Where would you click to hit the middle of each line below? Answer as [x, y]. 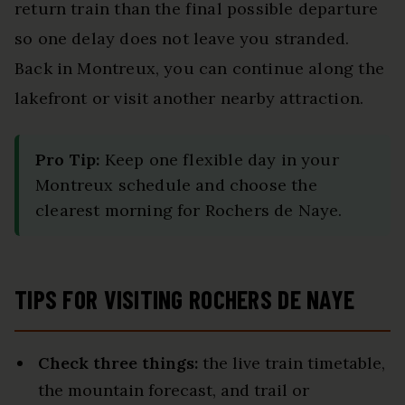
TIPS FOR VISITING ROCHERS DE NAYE [185, 300]
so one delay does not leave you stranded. [182, 39]
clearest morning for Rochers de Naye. [189, 211]
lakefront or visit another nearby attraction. [189, 99]
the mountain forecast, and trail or [174, 391]
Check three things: [118, 363]
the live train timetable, [292, 363]
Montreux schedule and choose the [176, 185]
